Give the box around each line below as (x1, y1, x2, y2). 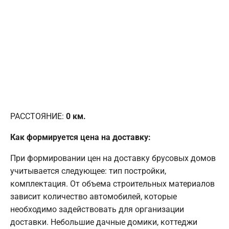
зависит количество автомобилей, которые (10, 191, 177, 201)
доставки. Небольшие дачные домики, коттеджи (10, 217, 197, 227)
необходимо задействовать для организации (10, 204, 184, 214)
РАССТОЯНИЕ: (10, 111, 66, 121)
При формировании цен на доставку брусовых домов (10, 153, 216, 163)
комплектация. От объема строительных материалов (10, 178, 215, 189)
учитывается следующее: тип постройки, (10, 166, 166, 176)
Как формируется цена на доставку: (10, 132, 151, 142)
